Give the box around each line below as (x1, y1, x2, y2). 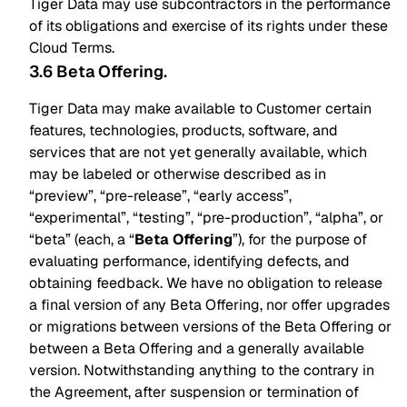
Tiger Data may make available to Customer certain (29, 99, 372, 118)
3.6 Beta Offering (29, 61, 164, 82)
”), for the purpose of (233, 230, 367, 249)
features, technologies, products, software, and (29, 121, 338, 140)
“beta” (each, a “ (29, 230, 134, 249)
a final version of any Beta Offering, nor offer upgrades (29, 295, 390, 314)
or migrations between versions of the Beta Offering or (29, 317, 392, 336)
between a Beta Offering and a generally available (29, 339, 364, 358)
